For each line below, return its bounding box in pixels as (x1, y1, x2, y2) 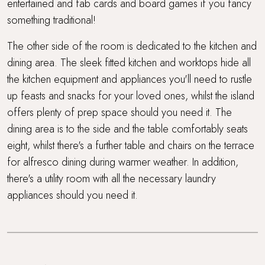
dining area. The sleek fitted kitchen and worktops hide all (7, 54, 251, 70)
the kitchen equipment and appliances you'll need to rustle (7, 71, 252, 87)
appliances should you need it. (7, 187, 138, 203)
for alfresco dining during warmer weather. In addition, (7, 154, 238, 170)
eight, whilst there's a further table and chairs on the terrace (7, 137, 254, 153)
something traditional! (7, 12, 96, 28)
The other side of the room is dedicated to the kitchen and (7, 38, 257, 54)
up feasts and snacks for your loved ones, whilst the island (7, 88, 254, 104)
